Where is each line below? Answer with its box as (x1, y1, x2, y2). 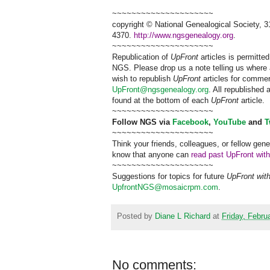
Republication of (112, 52, 168, 61)
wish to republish (112, 74, 171, 83)
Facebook (172, 117, 209, 127)
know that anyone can (112, 149, 191, 159)
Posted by (117, 212, 155, 221)
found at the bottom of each (112, 95, 209, 105)
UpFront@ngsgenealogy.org (112, 84, 209, 94)
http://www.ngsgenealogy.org (134, 30, 233, 40)
